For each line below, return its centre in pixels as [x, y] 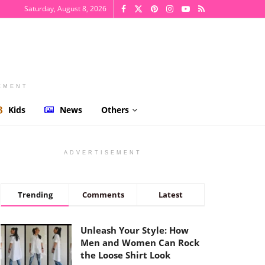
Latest [171, 195]
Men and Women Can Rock [140, 243]
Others [115, 110]
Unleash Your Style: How [135, 230]
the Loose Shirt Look [125, 255]
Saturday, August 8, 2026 [65, 9]
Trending [35, 195]
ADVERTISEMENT [103, 153]
